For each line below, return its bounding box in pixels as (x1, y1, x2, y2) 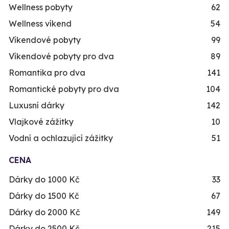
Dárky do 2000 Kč (9, 207, 80, 218)
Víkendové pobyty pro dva (9, 51, 114, 62)
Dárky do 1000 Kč (9, 174, 80, 185)
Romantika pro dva (9, 67, 85, 78)
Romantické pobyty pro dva (9, 84, 119, 95)
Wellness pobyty (9, 2, 73, 13)
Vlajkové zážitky (9, 117, 74, 127)
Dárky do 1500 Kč (9, 191, 79, 201)
